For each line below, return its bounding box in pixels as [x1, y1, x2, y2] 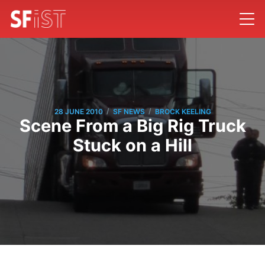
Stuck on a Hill [73, 135, 192, 156]
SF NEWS [112, 106, 145, 116]
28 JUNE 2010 [54, 106, 103, 116]
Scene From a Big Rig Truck [19, 115, 246, 137]
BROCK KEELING [154, 106, 211, 116]
